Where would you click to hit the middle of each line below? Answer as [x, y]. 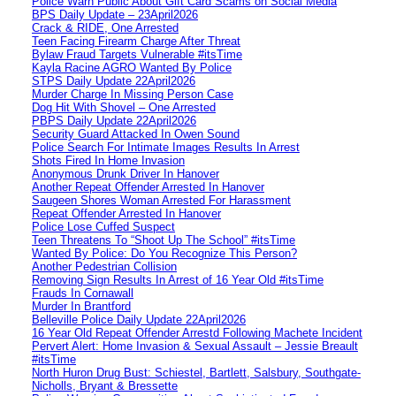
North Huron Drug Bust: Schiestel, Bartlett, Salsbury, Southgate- [196, 372]
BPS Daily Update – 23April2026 [115, 14]
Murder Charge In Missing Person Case [133, 94]
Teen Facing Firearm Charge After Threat [136, 41]
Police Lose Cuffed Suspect [103, 226]
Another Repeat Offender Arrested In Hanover [148, 187]
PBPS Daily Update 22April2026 [114, 120]
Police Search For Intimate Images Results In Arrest [166, 147]
